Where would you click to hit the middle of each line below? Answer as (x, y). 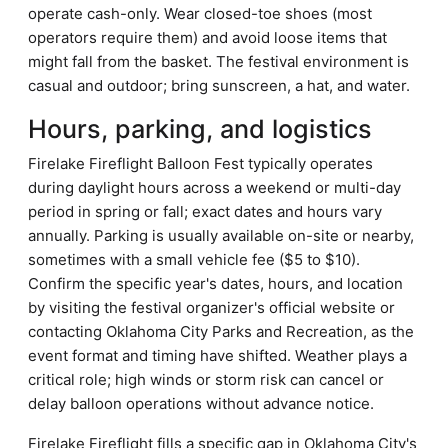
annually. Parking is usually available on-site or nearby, (221, 235)
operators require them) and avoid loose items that (207, 37)
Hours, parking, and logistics (200, 129)
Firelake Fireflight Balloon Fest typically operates (200, 163)
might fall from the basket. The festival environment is (218, 61)
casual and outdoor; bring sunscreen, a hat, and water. (219, 85)
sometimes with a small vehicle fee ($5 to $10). (194, 259)
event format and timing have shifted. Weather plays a (217, 355)
